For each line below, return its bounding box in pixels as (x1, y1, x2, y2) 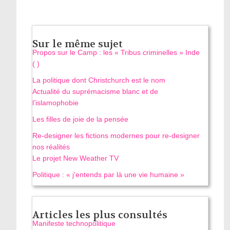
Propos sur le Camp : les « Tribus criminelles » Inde (32, 48, 200, 57)
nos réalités (32, 143, 70, 151)
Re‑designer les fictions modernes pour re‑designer (32, 131, 200, 140)
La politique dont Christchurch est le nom (32, 76, 166, 85)
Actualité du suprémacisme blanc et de (32, 87, 159, 96)
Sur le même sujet (32, 37, 123, 51)
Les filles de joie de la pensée (32, 115, 129, 124)
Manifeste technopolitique (32, 219, 116, 228)
